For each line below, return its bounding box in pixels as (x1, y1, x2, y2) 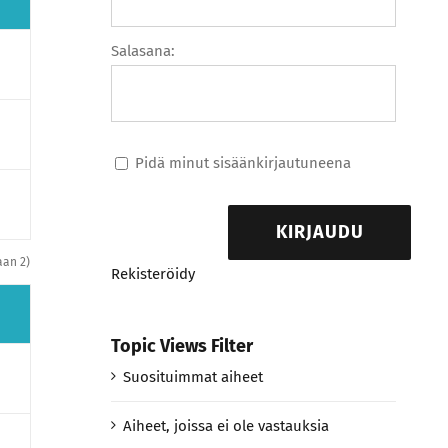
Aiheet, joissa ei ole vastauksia (122, 417, 329, 436)
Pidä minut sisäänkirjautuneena (134, 153, 351, 172)
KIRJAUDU (275, 221, 364, 244)
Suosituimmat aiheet (122, 368, 263, 387)
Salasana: (110, 42, 175, 61)
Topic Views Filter (110, 335, 253, 358)
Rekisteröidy (110, 265, 195, 284)
